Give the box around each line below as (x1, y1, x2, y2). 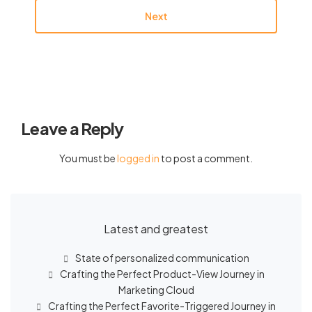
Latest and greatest (104, 221, 208, 236)
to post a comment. (159, 152, 253, 164)
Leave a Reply (21, 118, 124, 139)
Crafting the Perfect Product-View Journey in (59, 267, 265, 280)
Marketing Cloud (118, 283, 194, 296)
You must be (59, 152, 117, 164)
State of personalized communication (75, 251, 249, 264)
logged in (117, 152, 159, 164)
